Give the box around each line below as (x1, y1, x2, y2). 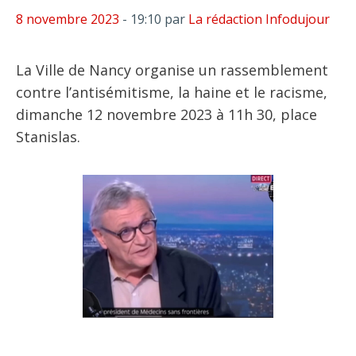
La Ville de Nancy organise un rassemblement (16, 60, 328, 79)
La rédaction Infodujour (188, 10, 330, 28)
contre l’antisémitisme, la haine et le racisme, (16, 83, 327, 102)
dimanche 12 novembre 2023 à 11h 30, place (16, 105, 317, 124)
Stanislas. (16, 127, 80, 146)
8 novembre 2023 (16, 10, 119, 28)
